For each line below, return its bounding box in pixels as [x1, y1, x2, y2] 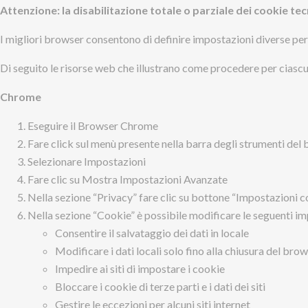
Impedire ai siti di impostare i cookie [55, 262, 225, 275]
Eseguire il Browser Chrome [27, 119, 158, 132]
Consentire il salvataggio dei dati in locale [55, 226, 249, 239]
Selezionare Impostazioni [27, 155, 146, 168]
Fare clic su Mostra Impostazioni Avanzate [27, 173, 228, 186]
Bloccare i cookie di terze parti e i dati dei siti [55, 280, 265, 293]
